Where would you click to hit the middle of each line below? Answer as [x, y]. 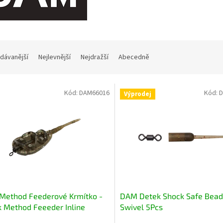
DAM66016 [94, 93]
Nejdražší [95, 57]
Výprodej [137, 94]
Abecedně [134, 57]
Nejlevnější [55, 57]
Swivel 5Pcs [141, 207]
